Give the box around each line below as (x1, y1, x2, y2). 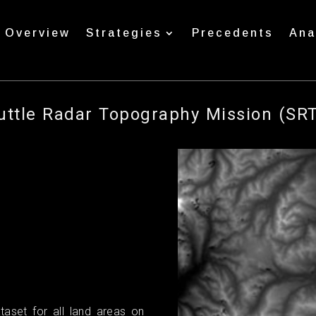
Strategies (85, 26, 162, 39)
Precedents (191, 26, 274, 39)
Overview (4, 26, 71, 39)
